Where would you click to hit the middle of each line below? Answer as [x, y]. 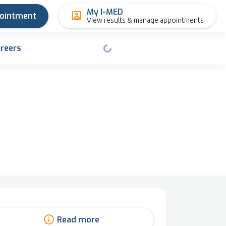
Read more [78, 220]
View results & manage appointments [145, 20]
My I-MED [105, 12]
